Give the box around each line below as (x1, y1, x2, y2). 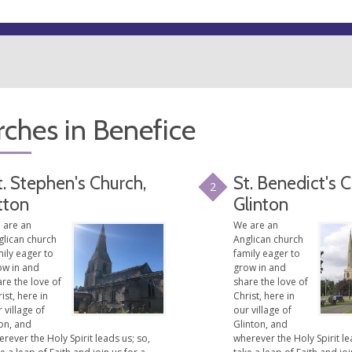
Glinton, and (233, 317, 288, 331)
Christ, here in (233, 288, 295, 302)
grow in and (233, 260, 287, 274)
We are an (233, 218, 279, 232)
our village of (233, 302, 292, 317)
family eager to (233, 246, 301, 260)
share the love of (233, 274, 309, 288)
